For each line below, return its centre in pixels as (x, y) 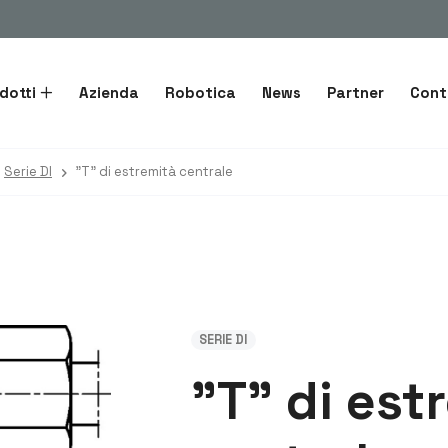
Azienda (108, 92)
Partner (355, 92)
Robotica (200, 92)
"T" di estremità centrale (154, 171)
